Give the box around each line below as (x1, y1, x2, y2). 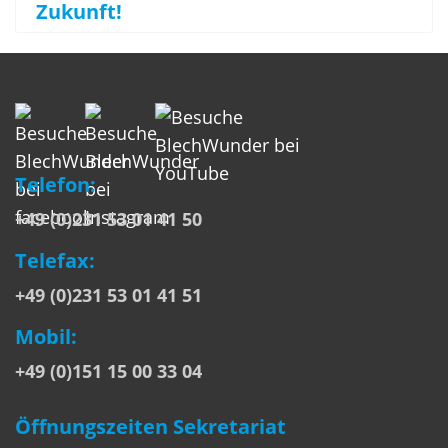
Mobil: (15, 323, 77, 351)
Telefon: (15, 171, 96, 199)
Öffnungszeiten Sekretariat (15, 413, 286, 441)
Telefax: (15, 247, 95, 275)
